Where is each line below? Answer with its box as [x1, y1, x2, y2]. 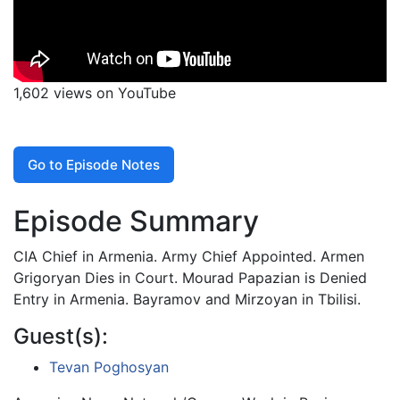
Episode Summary [13, 204, 259, 239]
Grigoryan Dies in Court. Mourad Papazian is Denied [13, 269, 367, 287]
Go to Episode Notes [28, 155, 160, 173]
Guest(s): [13, 323, 108, 350]
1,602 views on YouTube [13, 84, 176, 102]
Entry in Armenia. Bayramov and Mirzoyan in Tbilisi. [13, 290, 361, 309]
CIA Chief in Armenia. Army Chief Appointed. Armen [13, 247, 364, 266]
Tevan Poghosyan [49, 358, 169, 377]
